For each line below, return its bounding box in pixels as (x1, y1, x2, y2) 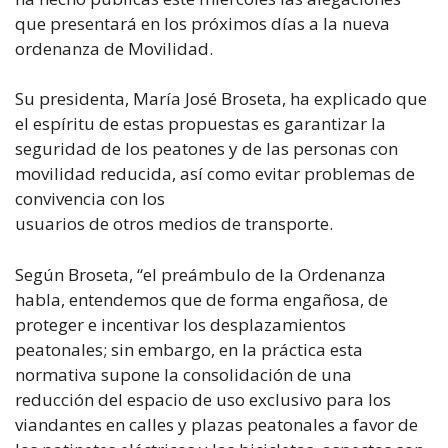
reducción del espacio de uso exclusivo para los (15, 387, 391, 411)
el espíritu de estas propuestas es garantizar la (15, 112, 386, 135)
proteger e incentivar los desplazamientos (15, 312, 346, 336)
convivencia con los (15, 187, 165, 210)
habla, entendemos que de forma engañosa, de (15, 287, 388, 311)
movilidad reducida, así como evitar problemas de (15, 162, 415, 185)
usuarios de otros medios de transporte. (15, 212, 333, 235)
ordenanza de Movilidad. (15, 36, 213, 60)
